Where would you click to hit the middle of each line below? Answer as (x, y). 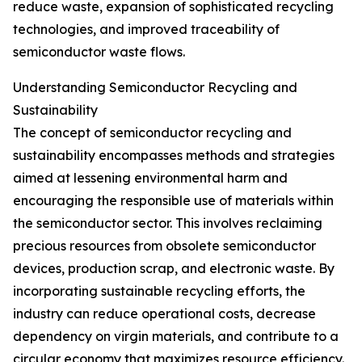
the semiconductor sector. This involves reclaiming (168, 223)
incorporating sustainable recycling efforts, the (159, 291)
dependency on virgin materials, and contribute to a (176, 337)
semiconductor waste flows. (99, 52)
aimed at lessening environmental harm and (150, 178)
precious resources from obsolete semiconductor (164, 246)
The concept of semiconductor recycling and (152, 133)
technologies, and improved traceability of (146, 29)
